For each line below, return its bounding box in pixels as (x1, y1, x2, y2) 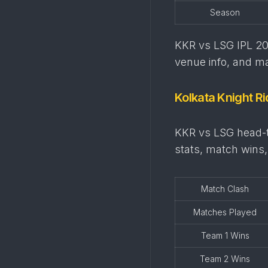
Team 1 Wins (200, 230, 249, 240)
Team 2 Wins (200, 254, 250, 264)
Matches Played (193, 207, 257, 217)
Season (210, 7, 240, 17)
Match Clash (201, 184, 249, 194)
